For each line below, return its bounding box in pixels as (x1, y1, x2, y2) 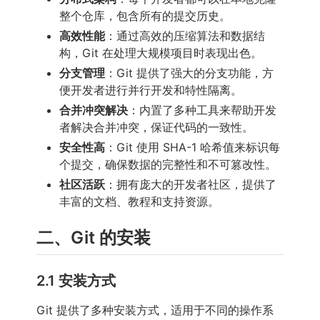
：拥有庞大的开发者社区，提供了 (105, 177, 276, 192)
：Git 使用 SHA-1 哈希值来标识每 (105, 140, 280, 155)
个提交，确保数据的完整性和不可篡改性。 (59, 157, 276, 172)
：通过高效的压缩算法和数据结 (105, 29, 265, 44)
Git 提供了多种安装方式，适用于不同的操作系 (36, 302, 274, 317)
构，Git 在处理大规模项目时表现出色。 (59, 46, 262, 61)
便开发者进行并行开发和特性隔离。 (59, 83, 242, 98)
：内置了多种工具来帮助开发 (128, 103, 276, 118)
